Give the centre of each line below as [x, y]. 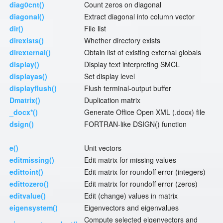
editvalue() [28, 196]
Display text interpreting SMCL [132, 64]
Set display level [110, 76]
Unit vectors [103, 148]
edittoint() [26, 172]
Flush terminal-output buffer [128, 88]
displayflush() [33, 88]
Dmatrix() [25, 100]
